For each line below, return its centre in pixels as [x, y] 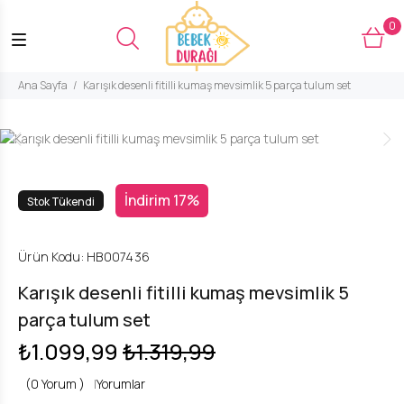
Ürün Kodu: [51, 257]
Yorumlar [121, 384]
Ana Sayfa [43, 85]
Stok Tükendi [61, 202]
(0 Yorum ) [55, 384]
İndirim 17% [162, 200]
